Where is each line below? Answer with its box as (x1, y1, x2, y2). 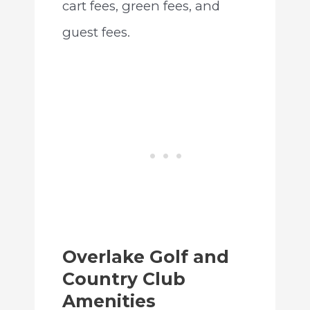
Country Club (62, 268, 185, 290)
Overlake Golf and (62, 246, 229, 268)
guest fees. (62, 24, 130, 40)
